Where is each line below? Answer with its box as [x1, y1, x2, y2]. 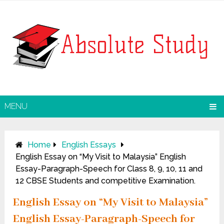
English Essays [61, 140, 116, 150]
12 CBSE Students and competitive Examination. [15, 176, 196, 186]
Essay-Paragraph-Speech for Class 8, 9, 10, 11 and [15, 164, 203, 174]
